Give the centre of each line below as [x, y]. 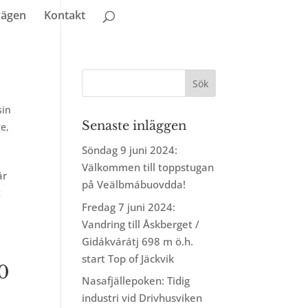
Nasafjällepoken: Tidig [136, 280]
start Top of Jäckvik [128, 258]
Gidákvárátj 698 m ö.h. [138, 241]
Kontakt [64, 15]
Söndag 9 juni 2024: [130, 150]
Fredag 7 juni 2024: [129, 207]
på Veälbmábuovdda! [134, 184]
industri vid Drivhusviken [142, 298]
